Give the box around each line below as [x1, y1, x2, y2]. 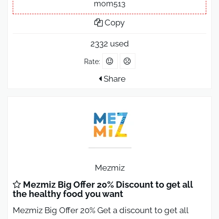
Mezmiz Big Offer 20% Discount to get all [21, 179, 193, 190]
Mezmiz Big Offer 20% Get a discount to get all [13, 205, 188, 216]
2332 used [90, 39, 129, 49]
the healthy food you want [13, 189, 123, 199]
